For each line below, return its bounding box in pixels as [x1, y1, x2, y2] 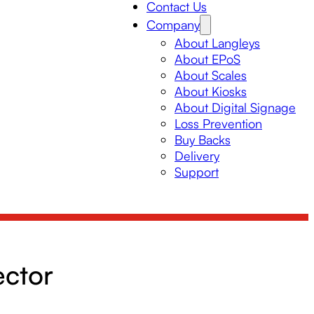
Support [175, 164, 219, 179]
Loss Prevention [175, 116, 262, 131]
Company [146, 17, 200, 32]
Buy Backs [175, 132, 231, 147]
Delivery [175, 148, 219, 163]
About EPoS [175, 51, 240, 67]
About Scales [175, 67, 247, 83]
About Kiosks [175, 83, 247, 99]
